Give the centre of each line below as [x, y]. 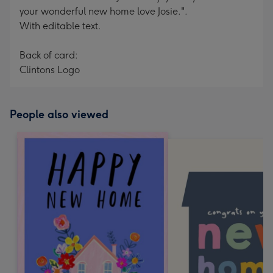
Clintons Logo [50, 70]
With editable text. [60, 26]
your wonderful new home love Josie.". [104, 11]
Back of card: [49, 55]
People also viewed [59, 115]
